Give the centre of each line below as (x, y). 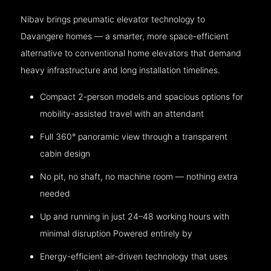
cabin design (65, 153)
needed (55, 193)
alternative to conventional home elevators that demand (131, 53)
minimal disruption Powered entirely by (116, 233)
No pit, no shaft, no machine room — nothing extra (139, 176)
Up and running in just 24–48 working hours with (135, 216)
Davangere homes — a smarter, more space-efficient (125, 36)
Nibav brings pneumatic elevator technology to (113, 19)
